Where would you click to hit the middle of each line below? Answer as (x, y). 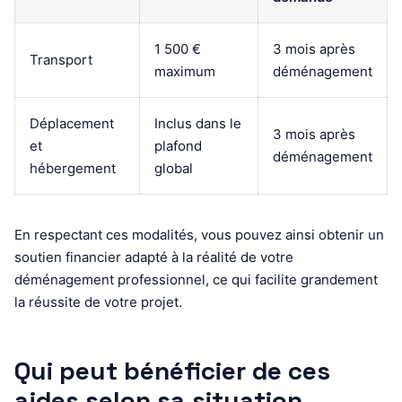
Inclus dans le (198, 123)
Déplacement (72, 123)
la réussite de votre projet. (98, 301)
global (174, 168)
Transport (61, 59)
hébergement (73, 168)
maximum (185, 71)
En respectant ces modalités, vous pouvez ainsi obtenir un (199, 234)
